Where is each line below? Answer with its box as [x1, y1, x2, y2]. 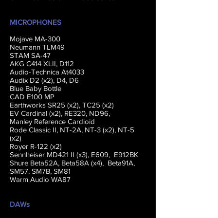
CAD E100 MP [10, 92, 54, 101]
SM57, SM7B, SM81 [10, 167, 71, 175]
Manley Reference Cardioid [10, 117, 95, 126]
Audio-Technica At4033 [10, 68, 84, 76]
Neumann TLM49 [10, 43, 65, 51]
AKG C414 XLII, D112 [10, 59, 74, 68]
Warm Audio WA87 [10, 175, 71, 183]
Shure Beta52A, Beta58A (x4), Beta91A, [10, 159, 135, 167]
